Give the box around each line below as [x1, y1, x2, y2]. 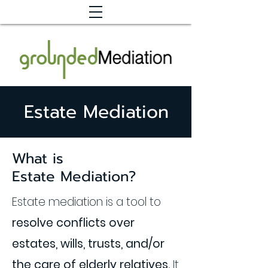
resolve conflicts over [12, 215, 135, 231]
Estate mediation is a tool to [12, 194, 161, 210]
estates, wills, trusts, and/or [12, 236, 165, 252]
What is [12, 148, 63, 169]
